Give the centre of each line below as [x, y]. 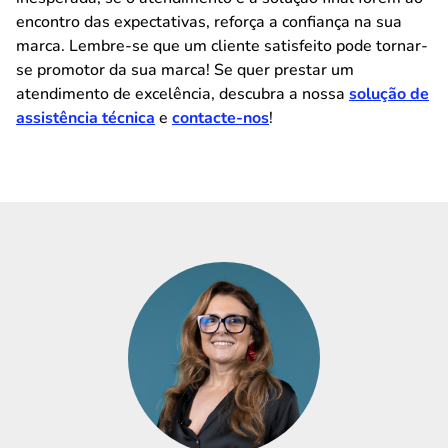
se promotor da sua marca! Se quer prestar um [185, 70]
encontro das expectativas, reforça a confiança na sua [209, 22]
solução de [389, 94]
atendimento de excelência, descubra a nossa [182, 94]
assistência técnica [85, 118]
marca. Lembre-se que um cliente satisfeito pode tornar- [222, 46]
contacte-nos [220, 118]
